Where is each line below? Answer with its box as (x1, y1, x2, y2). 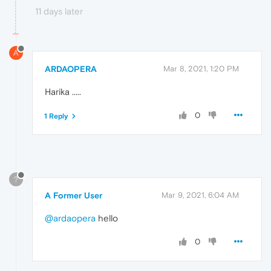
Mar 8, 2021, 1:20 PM (163, 64, 239, 73)
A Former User (45, 190, 102, 200)
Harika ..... (45, 86, 81, 97)
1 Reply (44, 111, 68, 120)
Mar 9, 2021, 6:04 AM (162, 190, 239, 200)
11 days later (35, 5, 83, 16)
